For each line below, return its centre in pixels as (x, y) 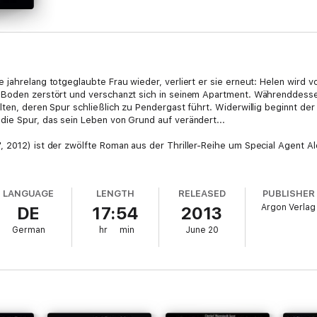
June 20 (202, 230)
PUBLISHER (289, 194)
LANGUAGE (28, 194)
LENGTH (115, 194)
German (28, 230)
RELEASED (202, 194)
